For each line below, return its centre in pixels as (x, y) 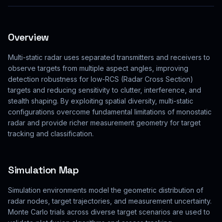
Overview (28, 37)
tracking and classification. (51, 134)
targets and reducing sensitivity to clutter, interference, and (105, 90)
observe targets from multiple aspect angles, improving (98, 68)
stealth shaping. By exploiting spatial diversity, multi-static (101, 101)
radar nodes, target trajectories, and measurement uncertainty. (110, 201)
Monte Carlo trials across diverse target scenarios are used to (109, 212)
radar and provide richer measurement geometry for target (104, 123)
